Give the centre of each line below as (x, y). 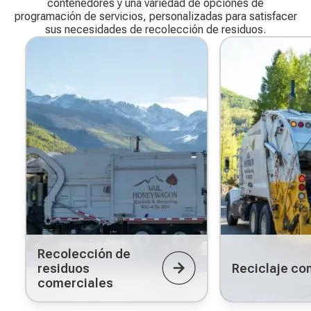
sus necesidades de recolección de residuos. (155, 30)
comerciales (75, 283)
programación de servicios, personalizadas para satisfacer (155, 17)
